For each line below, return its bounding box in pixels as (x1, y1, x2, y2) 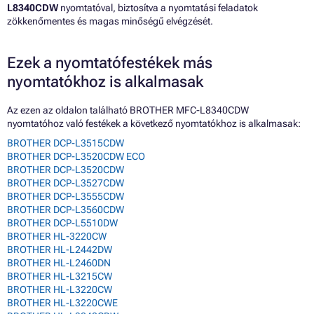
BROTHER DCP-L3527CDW (7, 177, 124, 189)
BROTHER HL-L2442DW (7, 244, 112, 256)
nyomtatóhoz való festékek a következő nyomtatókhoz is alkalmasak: (7, 118, 301, 130)
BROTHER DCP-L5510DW (7, 217, 118, 229)
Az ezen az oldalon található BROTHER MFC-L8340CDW (7, 104, 249, 116)
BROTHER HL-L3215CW (7, 271, 112, 282)
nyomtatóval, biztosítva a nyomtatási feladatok (58, 2, 258, 14)
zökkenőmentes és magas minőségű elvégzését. (7, 15, 213, 27)
